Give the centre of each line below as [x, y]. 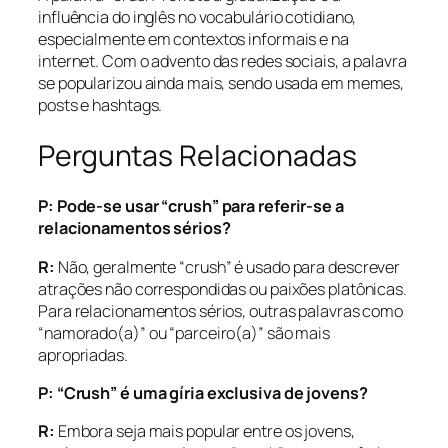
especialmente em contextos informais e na [193, 38]
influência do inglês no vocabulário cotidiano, [197, 16]
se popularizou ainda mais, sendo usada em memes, [221, 82]
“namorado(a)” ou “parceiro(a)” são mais [184, 332]
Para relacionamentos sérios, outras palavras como [221, 310]
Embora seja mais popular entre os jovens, [206, 431]
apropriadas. [83, 354]
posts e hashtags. [100, 104]
